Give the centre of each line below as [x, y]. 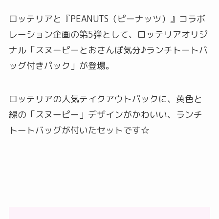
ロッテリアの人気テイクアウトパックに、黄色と [105, 99]
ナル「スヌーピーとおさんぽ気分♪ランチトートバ [108, 50]
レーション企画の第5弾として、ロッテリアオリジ [108, 35]
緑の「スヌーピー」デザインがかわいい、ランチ [105, 115]
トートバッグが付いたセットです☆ [79, 131]
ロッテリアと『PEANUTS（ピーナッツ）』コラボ [107, 19]
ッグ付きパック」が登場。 [61, 66]
